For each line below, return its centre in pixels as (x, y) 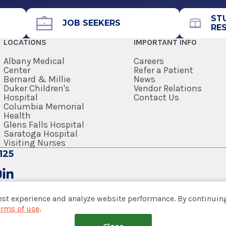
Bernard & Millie (37, 79)
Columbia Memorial (44, 107)
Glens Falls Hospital (44, 125)
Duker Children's (36, 89)
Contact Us (157, 98)
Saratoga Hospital (40, 134)
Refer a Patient (164, 70)
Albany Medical (34, 61)
